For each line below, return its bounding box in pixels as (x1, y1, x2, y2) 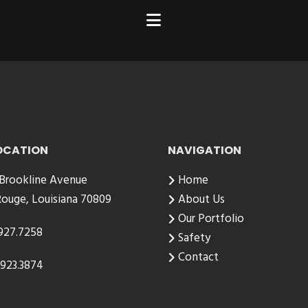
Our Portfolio (178, 210, 244, 228)
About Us (178, 190, 225, 209)
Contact (178, 248, 219, 267)
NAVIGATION (168, 142, 241, 158)
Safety (178, 229, 210, 247)
